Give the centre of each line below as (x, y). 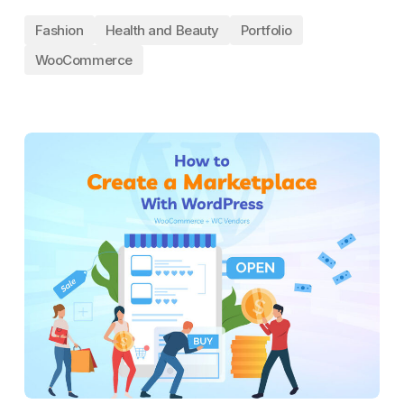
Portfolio (266, 30)
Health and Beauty (162, 30)
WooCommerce (83, 60)
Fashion (59, 30)
